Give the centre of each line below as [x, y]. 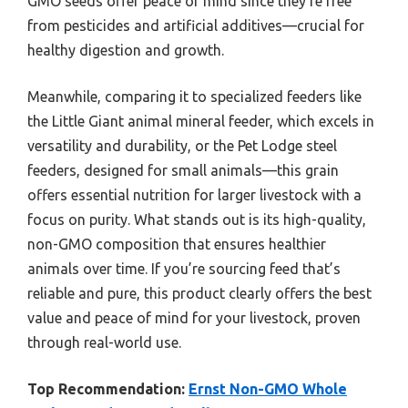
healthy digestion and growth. [126, 50]
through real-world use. [104, 342]
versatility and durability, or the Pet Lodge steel [182, 145]
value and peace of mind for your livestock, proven [194, 317]
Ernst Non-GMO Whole [268, 388]
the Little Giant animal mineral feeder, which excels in [201, 121]
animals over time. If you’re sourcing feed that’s [184, 268]
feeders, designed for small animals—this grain [183, 170]
